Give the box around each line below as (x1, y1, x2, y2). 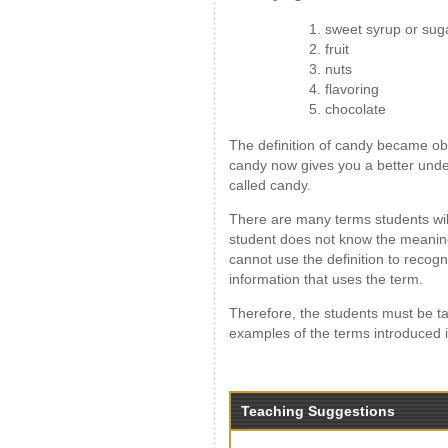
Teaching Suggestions (241, 403, 395, 419)
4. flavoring (309, 81, 379, 97)
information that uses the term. (229, 271, 423, 287)
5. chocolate (309, 101, 386, 117)
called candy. (229, 177, 311, 193)
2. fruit (309, 41, 349, 57)
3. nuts (309, 61, 352, 77)
